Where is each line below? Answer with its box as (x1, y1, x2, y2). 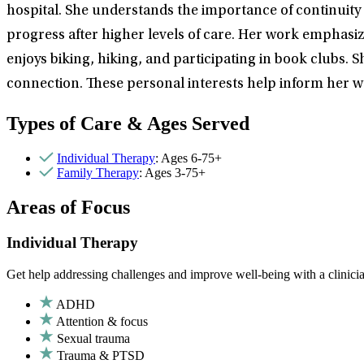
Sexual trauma (57, 331, 130, 346)
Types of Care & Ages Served (6, 112, 249, 134)
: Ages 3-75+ (139, 165, 206, 180)
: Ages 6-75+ (155, 150, 222, 165)
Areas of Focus (6, 196, 130, 218)
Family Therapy (57, 165, 139, 180)
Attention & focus (56, 314, 148, 329)
